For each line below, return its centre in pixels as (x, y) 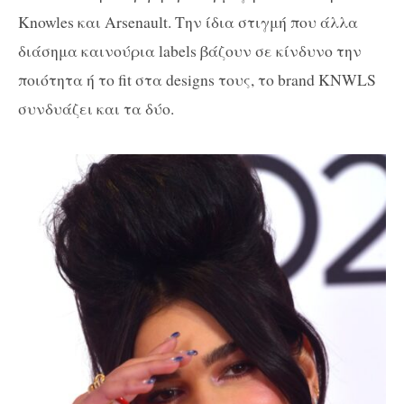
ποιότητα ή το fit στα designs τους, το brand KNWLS (197, 79)
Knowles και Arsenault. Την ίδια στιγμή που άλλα (188, 21)
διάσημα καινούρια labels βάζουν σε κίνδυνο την (190, 50)
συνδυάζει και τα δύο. (96, 108)
